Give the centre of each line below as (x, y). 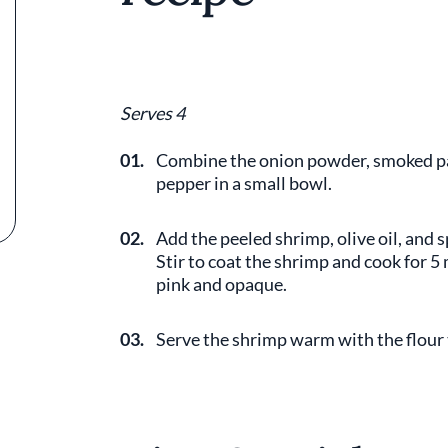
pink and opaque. (223, 284)
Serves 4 (152, 113)
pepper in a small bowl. (245, 183)
